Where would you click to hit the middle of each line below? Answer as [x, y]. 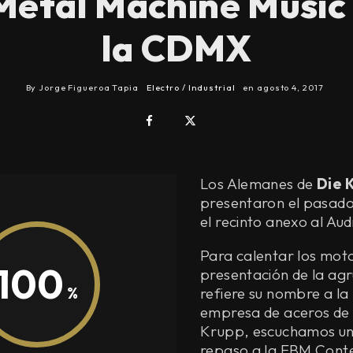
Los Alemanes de [259, 183]
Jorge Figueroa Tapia [89, 87]
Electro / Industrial [191, 87]
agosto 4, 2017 [290, 87]
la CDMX [176, 48]
